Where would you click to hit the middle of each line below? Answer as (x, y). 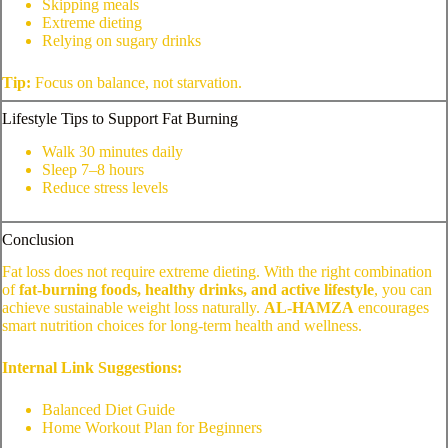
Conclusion (38, 239)
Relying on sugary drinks (121, 40)
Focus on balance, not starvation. (136, 82)
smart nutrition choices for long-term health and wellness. (182, 326)
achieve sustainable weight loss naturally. (133, 308)
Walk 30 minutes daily (112, 151)
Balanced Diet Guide (108, 410)
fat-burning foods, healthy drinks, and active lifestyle (196, 290)
